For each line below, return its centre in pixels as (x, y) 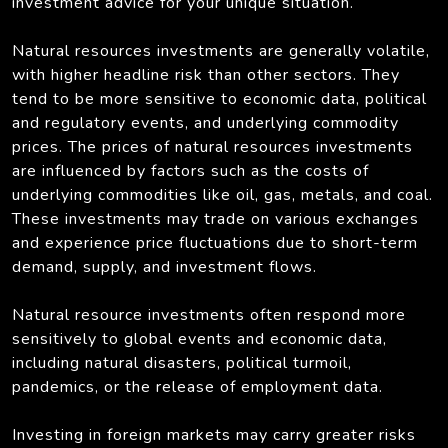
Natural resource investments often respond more (209, 314)
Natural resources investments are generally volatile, (221, 50)
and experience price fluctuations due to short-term (215, 242)
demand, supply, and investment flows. (164, 266)
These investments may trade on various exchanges (215, 218)
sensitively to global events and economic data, (199, 338)
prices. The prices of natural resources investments (212, 146)
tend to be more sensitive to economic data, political (219, 98)
